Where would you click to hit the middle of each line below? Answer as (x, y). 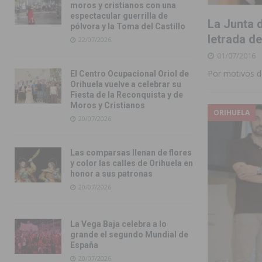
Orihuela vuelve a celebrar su (126, 85)
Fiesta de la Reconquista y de (127, 95)
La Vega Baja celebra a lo (118, 224)
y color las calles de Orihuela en (132, 163)
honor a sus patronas (111, 174)
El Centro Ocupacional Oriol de (130, 74)
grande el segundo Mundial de (129, 235)
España (84, 245)
